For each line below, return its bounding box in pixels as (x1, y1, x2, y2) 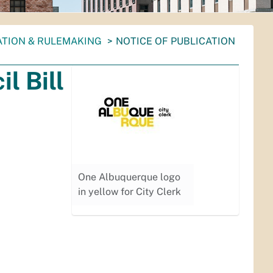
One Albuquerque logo (78, 171, 181, 183)
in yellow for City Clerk (78, 186, 182, 197)
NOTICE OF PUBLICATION (116, 35, 235, 47)
